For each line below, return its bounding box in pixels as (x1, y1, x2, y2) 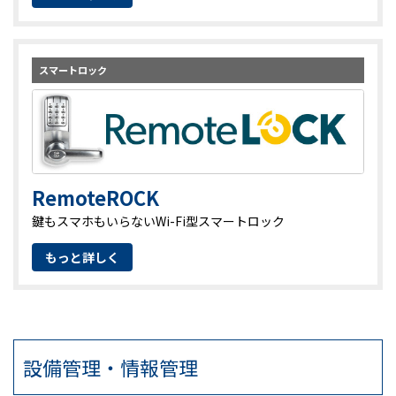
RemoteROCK (32, 183, 159, 211)
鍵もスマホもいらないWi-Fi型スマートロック (32, 212, 285, 231)
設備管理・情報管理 (23, 354, 198, 382)
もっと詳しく (45, 247, 119, 266)
